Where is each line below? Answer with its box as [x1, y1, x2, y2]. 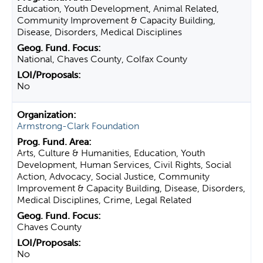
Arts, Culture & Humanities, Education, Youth [17, 147, 205, 159]
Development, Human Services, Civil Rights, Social [17, 159, 231, 170]
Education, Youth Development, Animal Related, [17, 3, 219, 14]
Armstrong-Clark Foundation [17, 120, 139, 131]
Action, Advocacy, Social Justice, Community [17, 171, 210, 182]
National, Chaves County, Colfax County [17, 53, 187, 65]
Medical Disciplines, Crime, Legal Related [17, 194, 191, 205]
